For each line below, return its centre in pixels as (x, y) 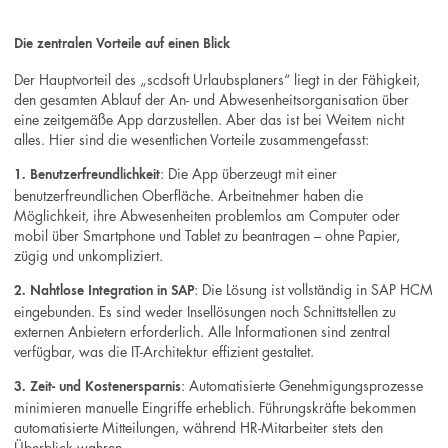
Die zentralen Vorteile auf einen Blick (122, 44)
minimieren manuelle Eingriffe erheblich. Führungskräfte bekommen (215, 407)
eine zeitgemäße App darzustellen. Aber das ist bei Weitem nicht (209, 118)
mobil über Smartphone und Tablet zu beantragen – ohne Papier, (207, 234)
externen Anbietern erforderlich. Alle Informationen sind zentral (202, 331)
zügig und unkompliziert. (89, 254)
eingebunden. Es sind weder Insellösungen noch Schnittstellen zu (205, 311)
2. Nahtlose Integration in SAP (104, 291)
